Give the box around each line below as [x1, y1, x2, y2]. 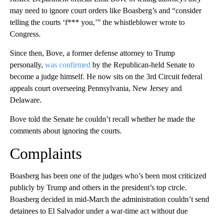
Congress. [10, 29, 41, 38]
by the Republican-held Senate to [90, 60, 195, 69]
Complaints [10, 144, 82, 162]
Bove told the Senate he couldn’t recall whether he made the [10, 114, 195, 123]
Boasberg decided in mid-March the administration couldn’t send [10, 195, 209, 203]
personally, [10, 60, 45, 69]
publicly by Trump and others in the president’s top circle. [10, 183, 187, 192]
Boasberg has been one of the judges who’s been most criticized [10, 171, 206, 180]
